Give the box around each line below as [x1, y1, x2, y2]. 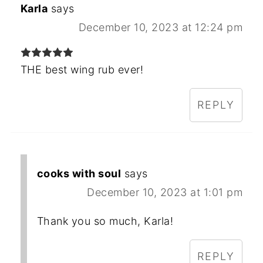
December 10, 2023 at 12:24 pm [78, 21, 243, 33]
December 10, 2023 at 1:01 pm [87, 186, 243, 198]
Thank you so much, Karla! [36, 214, 174, 227]
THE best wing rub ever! [20, 63, 144, 76]
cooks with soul [36, 167, 122, 180]
